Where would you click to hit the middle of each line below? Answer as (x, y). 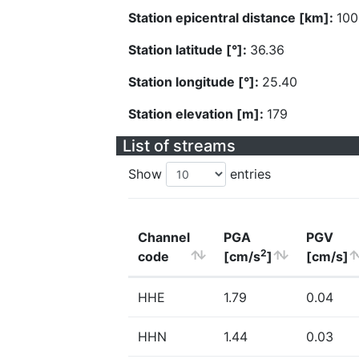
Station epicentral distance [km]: (232, 18)
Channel (164, 237)
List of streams (179, 146)
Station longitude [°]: (195, 82)
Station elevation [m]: (198, 114)
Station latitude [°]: (189, 50)
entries (248, 174)
